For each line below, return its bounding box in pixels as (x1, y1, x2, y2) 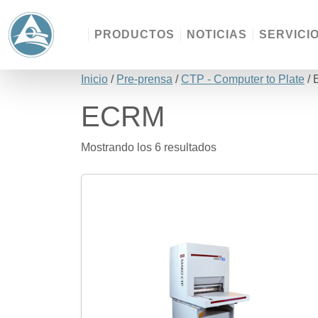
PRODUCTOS (94, 28, 175, 40)
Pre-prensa (116, 73, 172, 85)
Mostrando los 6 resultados (81, 141, 216, 153)
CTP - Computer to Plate (181, 73, 305, 85)
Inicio (81, 73, 108, 85)
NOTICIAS (187, 28, 247, 40)
